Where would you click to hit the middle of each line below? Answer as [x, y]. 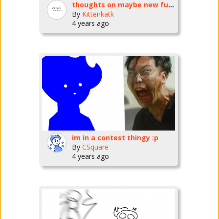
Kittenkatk [98, 14]
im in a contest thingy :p [115, 138]
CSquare [95, 147]
